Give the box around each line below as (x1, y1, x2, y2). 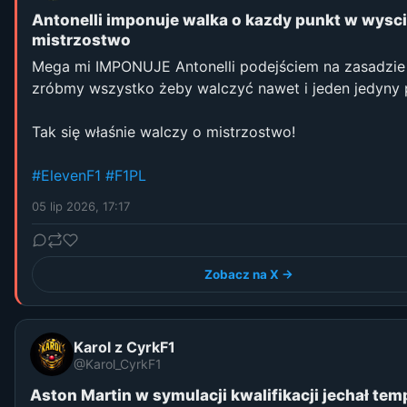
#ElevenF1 (32, 166, 101, 184)
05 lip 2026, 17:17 (32, 199, 130, 213)
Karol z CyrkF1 (74, 337, 175, 356)
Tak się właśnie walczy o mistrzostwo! (32, 123, 295, 141)
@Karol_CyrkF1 (74, 355, 162, 372)
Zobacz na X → (204, 267, 293, 282)
